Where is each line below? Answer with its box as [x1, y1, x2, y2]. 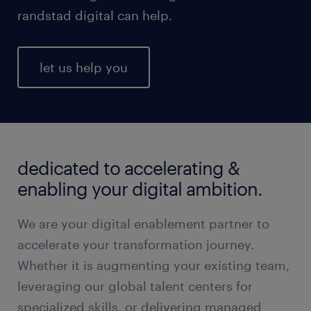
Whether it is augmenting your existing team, [17, 258, 289, 273]
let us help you [40, 60, 128, 75]
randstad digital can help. [17, 8, 172, 23]
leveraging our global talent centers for [17, 278, 253, 294]
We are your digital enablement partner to [17, 216, 269, 231]
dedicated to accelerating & [17, 157, 239, 178]
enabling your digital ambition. [17, 178, 262, 199]
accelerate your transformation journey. [17, 237, 254, 252]
